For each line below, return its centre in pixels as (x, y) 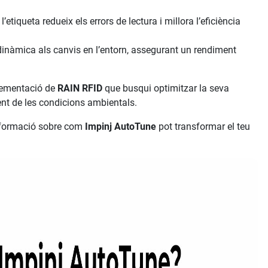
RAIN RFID (80, 89)
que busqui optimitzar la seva (166, 89)
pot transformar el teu (203, 127)
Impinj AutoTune (121, 127)
